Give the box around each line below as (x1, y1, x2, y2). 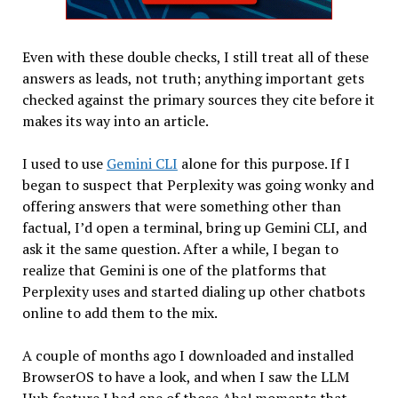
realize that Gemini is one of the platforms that (21, 259, 327, 280)
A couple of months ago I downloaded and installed (21, 345, 354, 365)
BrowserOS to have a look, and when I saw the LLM (21, 366, 349, 386)
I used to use (21, 153, 107, 173)
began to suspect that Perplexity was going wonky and (21, 174, 374, 195)
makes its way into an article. (21, 110, 209, 131)
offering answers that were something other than (21, 195, 341, 216)
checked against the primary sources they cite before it (21, 89, 375, 109)
